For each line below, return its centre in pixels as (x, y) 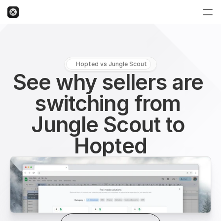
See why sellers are (108, 82)
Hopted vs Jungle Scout (111, 64)
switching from (108, 103)
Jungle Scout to (108, 124)
